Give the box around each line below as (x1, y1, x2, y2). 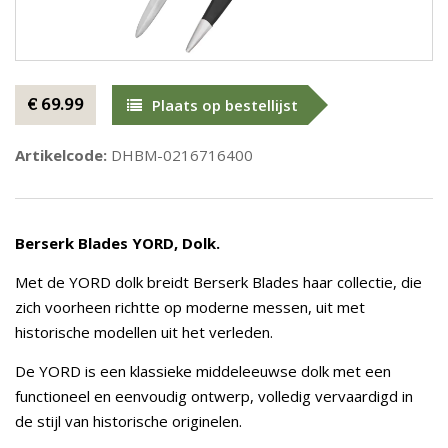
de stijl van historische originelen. (15, 411, 246, 431)
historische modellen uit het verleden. (15, 322, 273, 342)
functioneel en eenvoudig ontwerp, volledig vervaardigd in (15, 386, 413, 406)
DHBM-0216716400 (107, 145, 253, 165)
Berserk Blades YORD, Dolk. (15, 233, 220, 253)
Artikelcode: (15, 145, 107, 165)
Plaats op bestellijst (152, 95, 298, 115)
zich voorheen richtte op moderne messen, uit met (15, 297, 365, 317)
